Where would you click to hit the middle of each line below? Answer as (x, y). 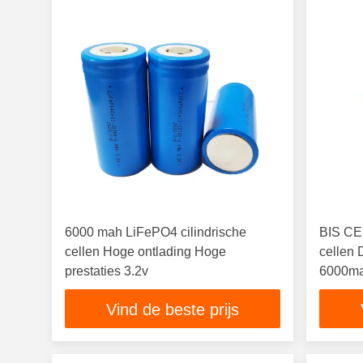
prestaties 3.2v (107, 271)
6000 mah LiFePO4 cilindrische (156, 232)
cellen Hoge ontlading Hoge (145, 252)
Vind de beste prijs (173, 310)
